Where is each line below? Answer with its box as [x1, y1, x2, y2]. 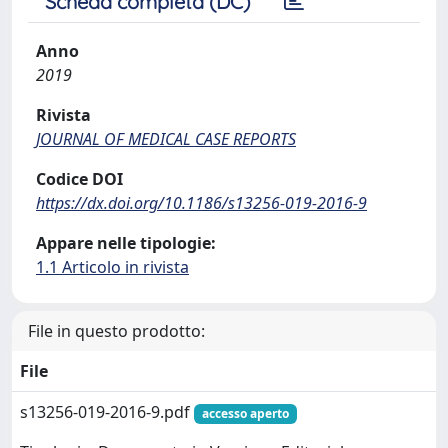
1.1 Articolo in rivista [36, 256, 189, 278]
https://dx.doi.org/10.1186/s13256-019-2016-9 [36, 192, 367, 214]
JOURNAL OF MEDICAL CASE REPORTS [36, 128, 296, 150]
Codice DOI [36, 168, 123, 190]
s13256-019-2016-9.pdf [20, 401, 194, 423]
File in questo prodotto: [28, 320, 205, 342]
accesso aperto [201, 405, 289, 422]
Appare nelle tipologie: [36, 232, 216, 254]
